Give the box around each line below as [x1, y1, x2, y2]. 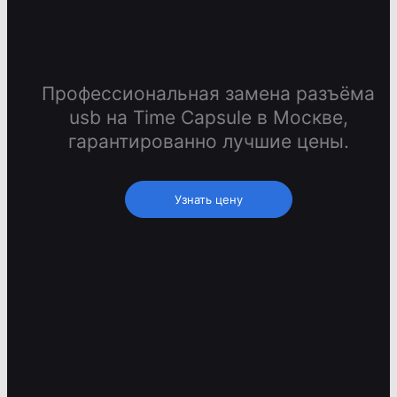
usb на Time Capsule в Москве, [68, 106, 348, 129]
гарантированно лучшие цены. [67, 130, 349, 153]
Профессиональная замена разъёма [42, 82, 376, 105]
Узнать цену [174, 192, 243, 207]
